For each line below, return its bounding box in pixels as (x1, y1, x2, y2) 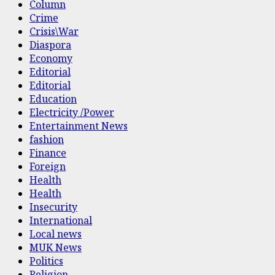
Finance (29, 145, 66, 160)
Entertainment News (29, 118, 128, 133)
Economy (29, 51, 72, 65)
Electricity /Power (29, 105, 114, 119)
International (29, 213, 92, 227)
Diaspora (29, 37, 71, 52)
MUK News (29, 240, 82, 254)
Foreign (29, 159, 66, 173)
